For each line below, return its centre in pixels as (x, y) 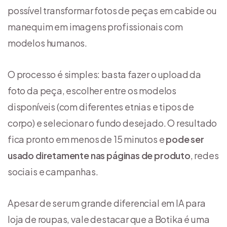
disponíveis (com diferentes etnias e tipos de (101, 107)
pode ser (185, 139)
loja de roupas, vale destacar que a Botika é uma (109, 219)
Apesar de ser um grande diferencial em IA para (107, 203)
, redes (204, 156)
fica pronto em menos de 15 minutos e (87, 139)
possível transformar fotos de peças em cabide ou (112, 11)
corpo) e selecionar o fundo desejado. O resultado (112, 123)
